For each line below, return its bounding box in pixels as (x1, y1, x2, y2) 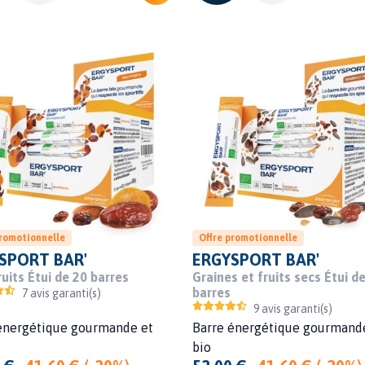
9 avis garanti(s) (253, 301, 333, 315)
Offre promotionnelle (198, 231, 297, 244)
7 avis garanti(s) (21, 286, 101, 300)
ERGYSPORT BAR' (191, 249, 319, 269)
